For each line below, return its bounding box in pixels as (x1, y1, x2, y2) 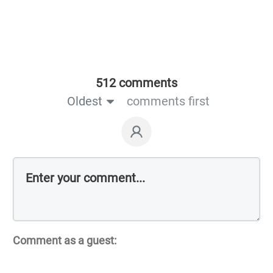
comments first (126, 94, 210, 109)
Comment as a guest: (13, 234, 116, 247)
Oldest (66, 94, 102, 109)
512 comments (96, 76, 177, 91)
